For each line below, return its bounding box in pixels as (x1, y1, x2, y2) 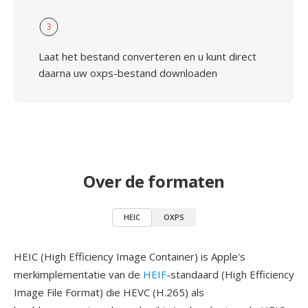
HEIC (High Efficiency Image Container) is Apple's (14, 250, 245, 263)
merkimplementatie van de (14, 267, 143, 281)
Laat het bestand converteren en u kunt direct (38, 49, 256, 63)
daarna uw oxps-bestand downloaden (38, 66, 217, 80)
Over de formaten (83, 170, 225, 192)
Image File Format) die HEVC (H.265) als (14, 285, 204, 299)
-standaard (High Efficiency (166, 267, 294, 281)
